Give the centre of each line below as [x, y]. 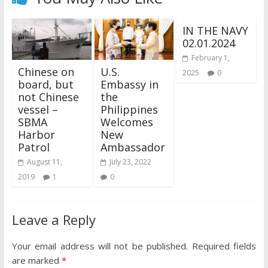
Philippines [129, 110]
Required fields [224, 246]
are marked [36, 261]
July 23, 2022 [130, 162]
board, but [45, 85]
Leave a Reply [54, 220]
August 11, [44, 162]
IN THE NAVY [216, 30]
